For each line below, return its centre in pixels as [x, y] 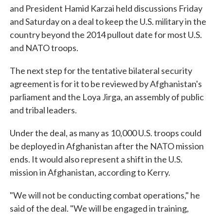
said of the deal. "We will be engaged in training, [99, 209]
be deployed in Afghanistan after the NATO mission [107, 146]
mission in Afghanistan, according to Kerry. [90, 173]
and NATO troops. [44, 48]
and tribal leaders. [43, 110]
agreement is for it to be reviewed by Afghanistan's [106, 84]
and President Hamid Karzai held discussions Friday [106, 9]
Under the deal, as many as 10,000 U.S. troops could [106, 133]
